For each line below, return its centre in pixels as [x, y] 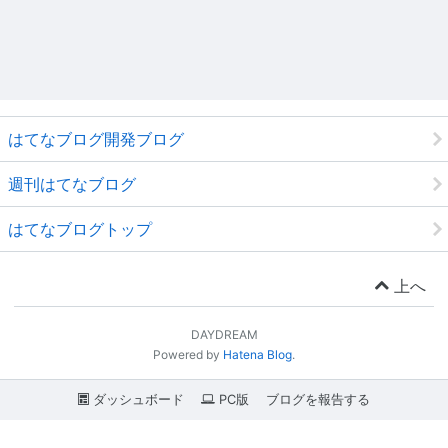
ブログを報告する [317, 399]
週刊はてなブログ [72, 184]
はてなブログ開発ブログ [96, 139]
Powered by [188, 355]
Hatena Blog [257, 355]
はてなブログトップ [80, 229]
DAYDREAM [224, 335]
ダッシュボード [137, 399]
